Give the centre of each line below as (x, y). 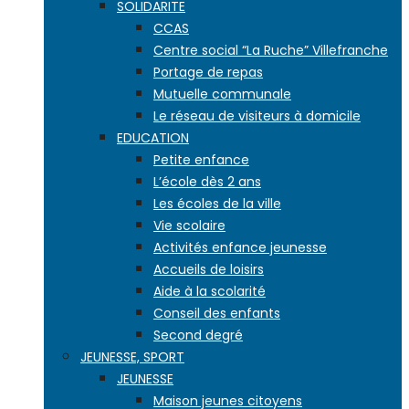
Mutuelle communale (222, 94)
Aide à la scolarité (210, 291)
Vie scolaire (189, 225)
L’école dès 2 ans (207, 182)
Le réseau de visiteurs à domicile (257, 116)
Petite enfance (201, 160)
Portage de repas (208, 72)
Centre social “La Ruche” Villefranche (271, 50)
